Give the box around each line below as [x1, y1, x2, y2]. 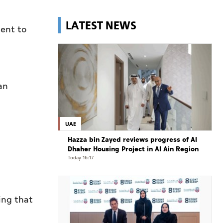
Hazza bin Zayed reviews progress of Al [68, 134, 197, 145]
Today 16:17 [68, 154, 94, 162]
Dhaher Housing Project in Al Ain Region [68, 144, 199, 155]
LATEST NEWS [66, 17, 136, 33]
